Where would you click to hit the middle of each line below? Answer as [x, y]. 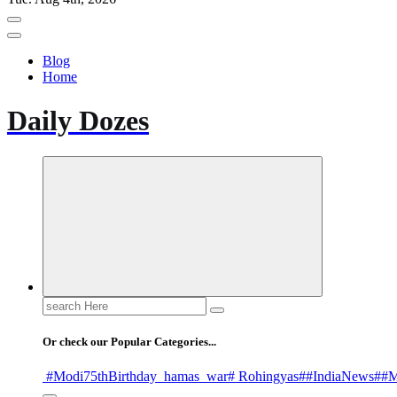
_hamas [178, 377]
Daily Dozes [78, 120]
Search [61, 304]
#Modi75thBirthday [100, 377]
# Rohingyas [263, 377]
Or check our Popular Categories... [129, 342]
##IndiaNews [336, 377]
